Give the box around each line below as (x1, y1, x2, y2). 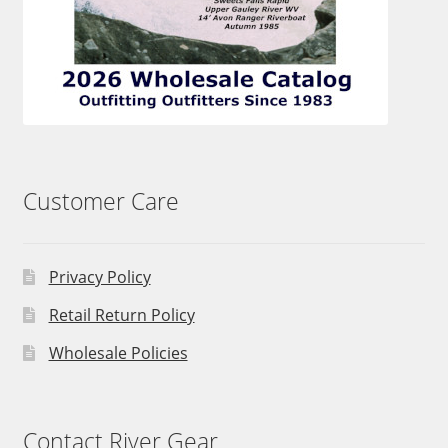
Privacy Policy (48, 266, 151, 289)
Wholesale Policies (48, 342, 188, 365)
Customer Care (22, 186, 179, 218)
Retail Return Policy (48, 304, 195, 327)
